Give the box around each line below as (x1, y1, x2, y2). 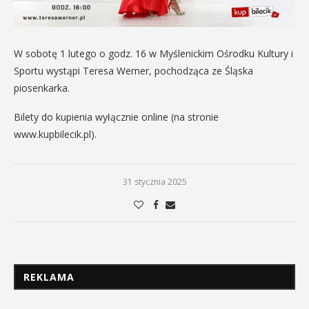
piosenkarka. (14, 81, 70, 94)
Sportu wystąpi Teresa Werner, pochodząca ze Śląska (14, 63, 253, 77)
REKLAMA (23, 270, 74, 283)
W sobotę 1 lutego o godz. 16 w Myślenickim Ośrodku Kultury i (14, 46, 293, 60)
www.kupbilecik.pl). (14, 127, 97, 141)
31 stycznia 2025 (122, 175, 187, 188)
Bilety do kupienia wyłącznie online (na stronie (14, 110, 219, 123)
